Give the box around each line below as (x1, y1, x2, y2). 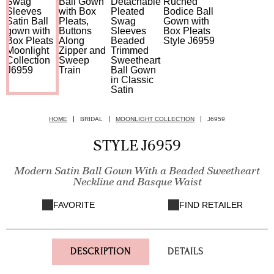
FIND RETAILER (179, 200, 243, 210)
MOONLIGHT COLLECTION (116, 116, 194, 122)
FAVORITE (53, 200, 95, 210)
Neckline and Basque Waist (72, 174, 202, 188)
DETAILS (168, 246, 204, 257)
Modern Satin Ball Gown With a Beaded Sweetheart (14, 163, 260, 177)
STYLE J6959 (93, 136, 181, 155)
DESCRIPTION (70, 246, 131, 257)
